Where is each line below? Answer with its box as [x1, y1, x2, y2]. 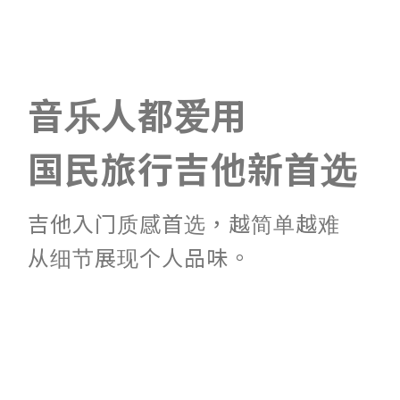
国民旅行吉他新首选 [28, 141, 357, 194]
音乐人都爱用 [28, 87, 247, 140]
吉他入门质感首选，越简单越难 [28, 206, 340, 238]
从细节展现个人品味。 [28, 240, 251, 272]
